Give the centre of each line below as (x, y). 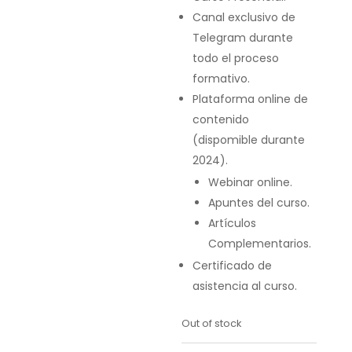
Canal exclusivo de (244, 17)
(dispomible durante (249, 140)
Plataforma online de (251, 99)
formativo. (222, 79)
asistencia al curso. (245, 286)
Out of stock (212, 323)
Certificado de (233, 266)
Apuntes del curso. (259, 203)
